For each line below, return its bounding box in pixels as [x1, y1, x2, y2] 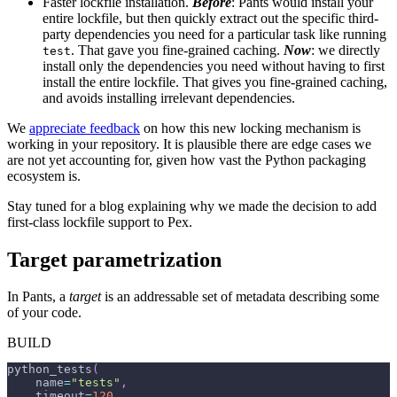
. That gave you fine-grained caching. [71, 42, 284, 58]
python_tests [7, 362, 92, 377]
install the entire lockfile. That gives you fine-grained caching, [43, 74, 387, 90]
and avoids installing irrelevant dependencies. [43, 90, 295, 105]
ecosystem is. [7, 167, 81, 183]
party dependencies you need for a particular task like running [43, 26, 386, 42]
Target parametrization [7, 247, 222, 271]
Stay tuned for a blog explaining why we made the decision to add [7, 198, 377, 214]
